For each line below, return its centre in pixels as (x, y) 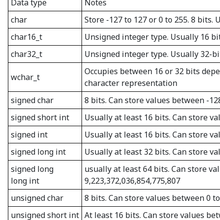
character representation (131, 83)
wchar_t (25, 77)
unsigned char (37, 198)
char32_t (27, 54)
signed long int (38, 152)
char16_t (27, 37)
